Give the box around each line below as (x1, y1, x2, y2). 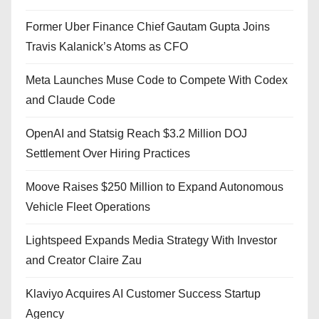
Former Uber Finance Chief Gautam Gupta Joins (26, 21, 270, 33)
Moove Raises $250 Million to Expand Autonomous (26, 181, 283, 194)
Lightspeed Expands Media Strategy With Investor (26, 234, 277, 247)
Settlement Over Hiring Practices (26, 147, 190, 160)
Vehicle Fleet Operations (26, 201, 150, 214)
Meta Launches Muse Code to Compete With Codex (26, 74, 288, 87)
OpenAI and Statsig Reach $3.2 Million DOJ (26, 127, 247, 140)
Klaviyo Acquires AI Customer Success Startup (26, 288, 261, 300)
